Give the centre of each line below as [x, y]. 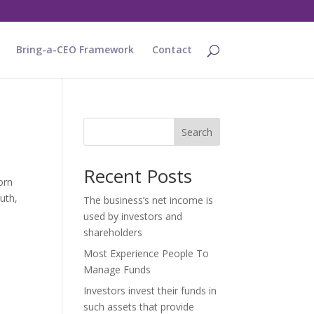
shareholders [113, 232]
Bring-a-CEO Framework [75, 49]
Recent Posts [138, 176]
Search [197, 132]
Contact [172, 49]
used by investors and [133, 216]
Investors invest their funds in [150, 291]
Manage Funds [117, 269]
